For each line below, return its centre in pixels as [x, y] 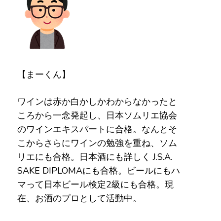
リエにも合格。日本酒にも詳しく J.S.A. [94, 157]
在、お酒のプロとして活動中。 [79, 198]
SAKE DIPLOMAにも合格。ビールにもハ [98, 171]
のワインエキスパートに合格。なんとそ [97, 129]
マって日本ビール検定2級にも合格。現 [95, 184]
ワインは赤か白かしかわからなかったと [97, 102]
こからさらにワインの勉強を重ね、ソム [97, 143]
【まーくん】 [44, 74]
